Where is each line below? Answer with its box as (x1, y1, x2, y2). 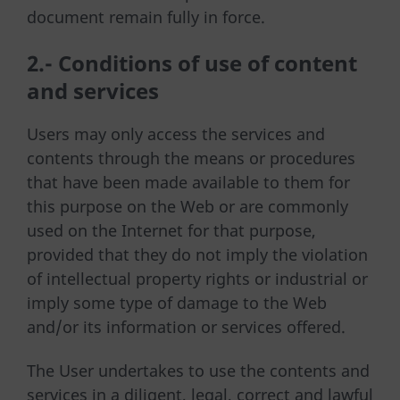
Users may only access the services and (27, 122, 325, 145)
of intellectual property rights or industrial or (27, 267, 368, 289)
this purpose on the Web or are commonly (27, 195, 348, 217)
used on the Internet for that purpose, (27, 219, 316, 241)
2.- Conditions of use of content (27, 47, 357, 78)
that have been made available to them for (27, 171, 350, 193)
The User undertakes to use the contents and (27, 359, 370, 381)
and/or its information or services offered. (27, 315, 346, 337)
